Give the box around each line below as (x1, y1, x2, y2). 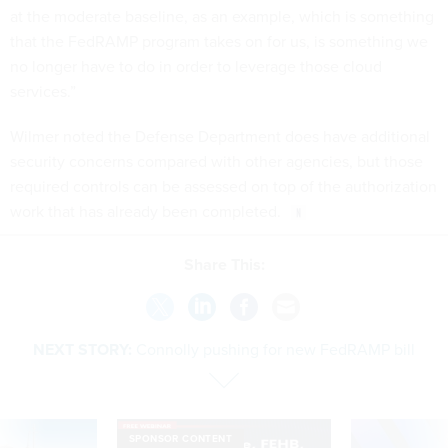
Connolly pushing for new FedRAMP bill (136, 338, 415, 361)
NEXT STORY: (33, 338, 132, 361)
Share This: (193, 253, 265, 276)
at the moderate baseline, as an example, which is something (10, 4, 434, 28)
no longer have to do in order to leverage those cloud (10, 54, 382, 78)
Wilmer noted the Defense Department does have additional (10, 124, 430, 148)
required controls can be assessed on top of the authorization (10, 174, 437, 198)
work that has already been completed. (10, 199, 281, 223)
